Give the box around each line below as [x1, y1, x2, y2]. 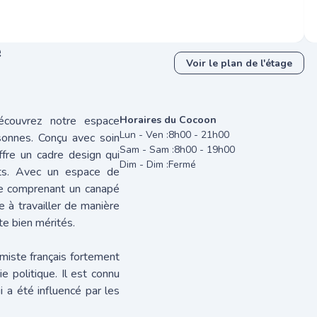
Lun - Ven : [120, 128, 169, 142]
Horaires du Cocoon [120, 113, 217, 127]
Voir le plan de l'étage [186, 56, 292, 70]
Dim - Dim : [120, 158, 169, 171]
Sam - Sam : [120, 143, 175, 156]
